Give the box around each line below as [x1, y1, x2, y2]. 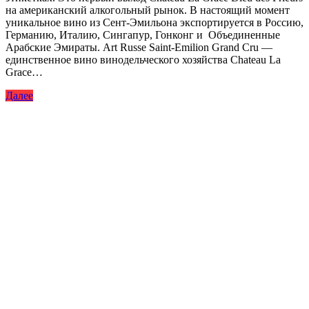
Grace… [6, 66, 43, 79]
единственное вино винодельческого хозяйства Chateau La [6, 54, 281, 66]
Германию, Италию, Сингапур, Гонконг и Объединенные [6, 29, 280, 41]
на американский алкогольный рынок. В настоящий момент [6, 4, 290, 17]
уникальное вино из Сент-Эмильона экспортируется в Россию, [6, 17, 303, 29]
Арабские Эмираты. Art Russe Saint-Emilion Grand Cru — [6, 41, 272, 54]
